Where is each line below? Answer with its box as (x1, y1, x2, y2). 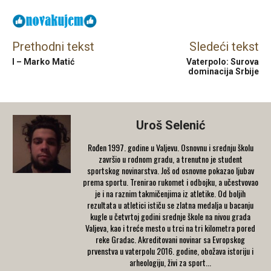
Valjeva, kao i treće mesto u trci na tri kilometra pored (85, 221, 255, 234)
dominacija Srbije (188, 66, 259, 76)
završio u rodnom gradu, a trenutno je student (98, 152, 243, 165)
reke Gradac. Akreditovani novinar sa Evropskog (96, 232, 245, 246)
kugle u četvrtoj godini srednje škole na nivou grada (90, 209, 250, 223)
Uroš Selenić (135, 117, 205, 132)
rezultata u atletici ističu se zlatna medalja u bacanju (87, 198, 253, 211)
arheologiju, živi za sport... (129, 255, 211, 269)
